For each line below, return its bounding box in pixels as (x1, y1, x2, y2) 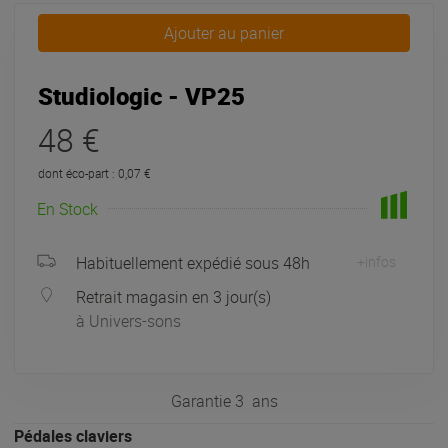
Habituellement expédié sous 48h (76, 251, 311, 274)
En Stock (37, 197, 98, 220)
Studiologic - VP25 (38, 80, 245, 112)
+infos (356, 251, 396, 271)
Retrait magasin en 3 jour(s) (76, 285, 272, 308)
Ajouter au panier (174, 22, 284, 44)
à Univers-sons (76, 309, 182, 332)
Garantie (170, 389, 231, 412)
